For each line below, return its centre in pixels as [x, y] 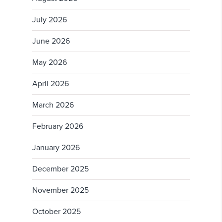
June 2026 [51, 41]
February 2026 [58, 127]
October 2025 [56, 212]
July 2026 [50, 20]
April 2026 [51, 84]
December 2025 [60, 169]
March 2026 [53, 105]
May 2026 [50, 63]
